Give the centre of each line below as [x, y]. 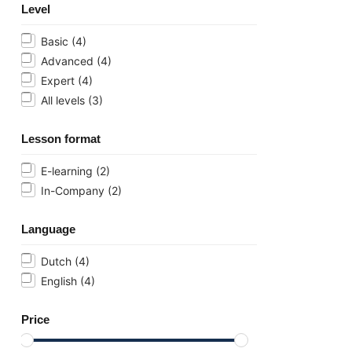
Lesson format [61, 138]
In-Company [74, 190]
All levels [64, 100]
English [60, 280]
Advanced [69, 60]
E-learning [68, 170]
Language [48, 229]
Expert [59, 80]
